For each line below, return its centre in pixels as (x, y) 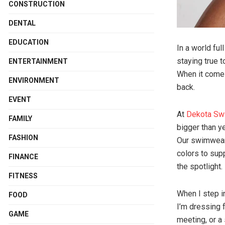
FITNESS (23, 176)
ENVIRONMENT (34, 80)
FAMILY (20, 118)
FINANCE (23, 156)
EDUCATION (29, 42)
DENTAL (22, 23)
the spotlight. (200, 166)
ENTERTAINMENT (38, 61)
